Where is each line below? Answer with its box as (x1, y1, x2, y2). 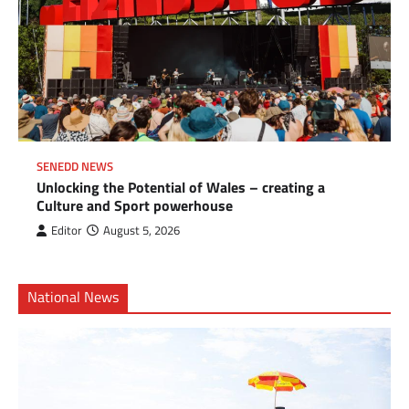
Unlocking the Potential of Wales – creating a (37, 176, 325, 199)
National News (27, 286, 119, 309)
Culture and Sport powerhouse (37, 194, 233, 217)
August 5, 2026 (103, 222, 180, 240)
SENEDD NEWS (37, 158, 113, 176)
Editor (51, 222, 82, 240)
